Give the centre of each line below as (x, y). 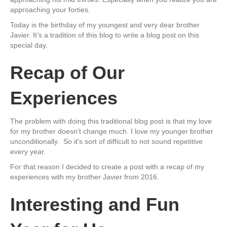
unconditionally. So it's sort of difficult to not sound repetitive (106, 141)
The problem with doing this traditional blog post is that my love (111, 121)
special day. (29, 45)
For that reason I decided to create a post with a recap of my (107, 166)
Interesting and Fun (95, 204)
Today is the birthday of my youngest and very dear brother (105, 25)
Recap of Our (67, 72)
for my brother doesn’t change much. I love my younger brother (112, 131)
